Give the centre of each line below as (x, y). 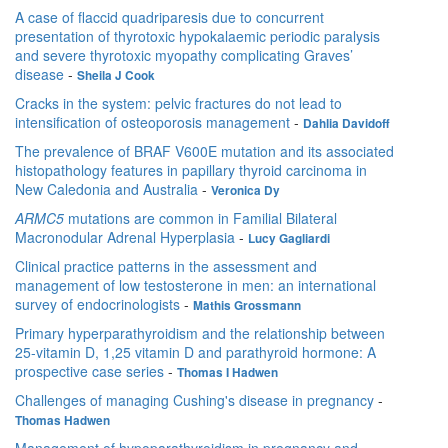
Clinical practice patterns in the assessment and (166, 266)
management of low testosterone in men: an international (195, 285)
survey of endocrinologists (97, 304)
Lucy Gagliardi (289, 239)
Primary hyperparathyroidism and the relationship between (200, 333)
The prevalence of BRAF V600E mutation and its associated (204, 151)
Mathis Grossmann (247, 306)
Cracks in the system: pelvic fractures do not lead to (178, 103)
